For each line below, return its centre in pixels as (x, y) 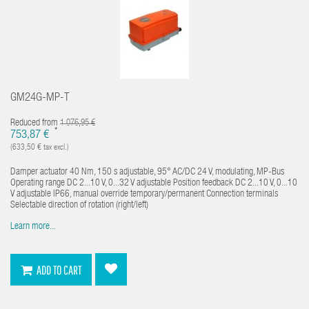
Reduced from (35, 123)
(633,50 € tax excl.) (40, 148)
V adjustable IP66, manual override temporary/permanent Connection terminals (144, 195)
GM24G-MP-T (40, 98)
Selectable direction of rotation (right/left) (79, 206)
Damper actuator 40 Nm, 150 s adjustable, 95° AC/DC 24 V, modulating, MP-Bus (147, 172)
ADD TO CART (59, 270)
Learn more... (33, 227)
